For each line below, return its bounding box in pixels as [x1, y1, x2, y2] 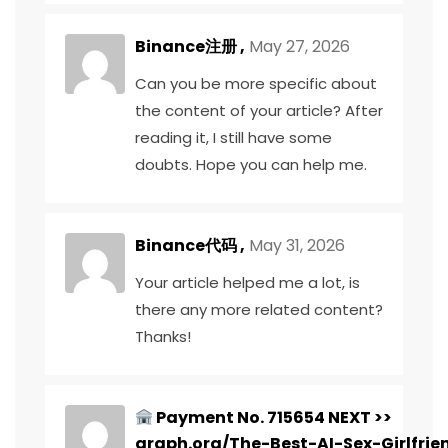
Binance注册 [135, 35, 237, 58]
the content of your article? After [135, 100, 383, 121]
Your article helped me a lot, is [135, 272, 360, 293]
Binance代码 [135, 234, 237, 257]
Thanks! [135, 326, 191, 347]
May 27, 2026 [245, 35, 350, 58]
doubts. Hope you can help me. [135, 154, 367, 175]
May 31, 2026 [245, 234, 345, 257]
